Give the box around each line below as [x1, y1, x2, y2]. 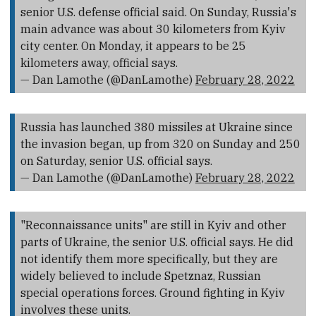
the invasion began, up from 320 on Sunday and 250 [20, 136, 300, 151]
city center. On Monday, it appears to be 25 [20, 38, 246, 53]
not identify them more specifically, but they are [20, 251, 278, 266]
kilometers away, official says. [20, 55, 178, 70]
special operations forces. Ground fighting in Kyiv [20, 285, 285, 300]
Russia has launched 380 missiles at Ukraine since [20, 119, 293, 134]
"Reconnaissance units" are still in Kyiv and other [20, 217, 286, 232]
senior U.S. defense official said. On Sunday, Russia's [20, 4, 296, 19]
